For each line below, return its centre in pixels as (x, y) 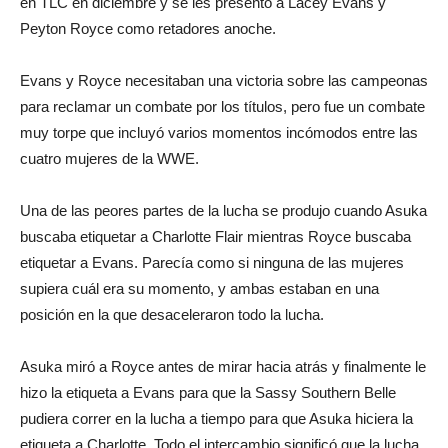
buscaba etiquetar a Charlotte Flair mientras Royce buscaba (215, 236)
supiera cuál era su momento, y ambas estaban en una (199, 288)
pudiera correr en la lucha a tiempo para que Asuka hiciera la (216, 418)
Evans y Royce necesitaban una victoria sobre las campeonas (224, 80)
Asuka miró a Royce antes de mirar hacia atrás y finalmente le (223, 366)
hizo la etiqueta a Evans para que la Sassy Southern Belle (208, 392)
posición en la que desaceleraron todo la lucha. (172, 314)
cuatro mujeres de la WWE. (109, 158)
